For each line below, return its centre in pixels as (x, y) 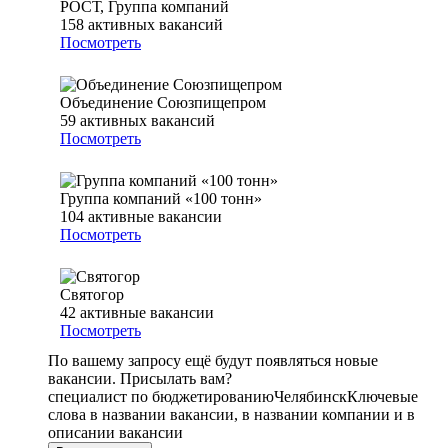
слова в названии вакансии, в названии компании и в (231, 415)
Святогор (92, 295)
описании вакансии (115, 433)
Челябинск (310, 397)
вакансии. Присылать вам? (140, 379)
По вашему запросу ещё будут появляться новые (213, 361)
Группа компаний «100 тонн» (161, 199)
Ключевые (382, 397)
